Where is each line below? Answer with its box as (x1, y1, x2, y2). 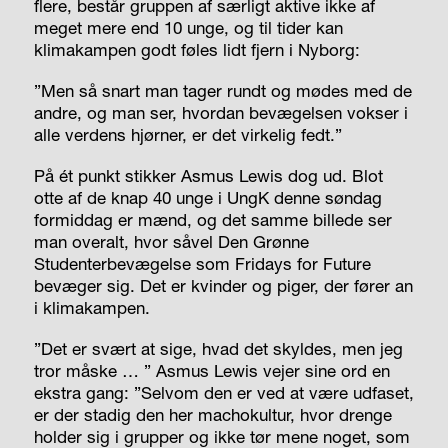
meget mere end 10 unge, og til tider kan (33, 17, 343, 39)
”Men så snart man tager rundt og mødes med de (33, 80, 412, 102)
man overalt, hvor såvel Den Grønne (33, 231, 309, 253)
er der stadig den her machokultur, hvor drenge (33, 404, 392, 426)
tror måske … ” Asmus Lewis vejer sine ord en (33, 360, 390, 382)
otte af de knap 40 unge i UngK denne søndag (33, 187, 382, 209)
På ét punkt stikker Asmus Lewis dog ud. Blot (33, 165, 383, 187)
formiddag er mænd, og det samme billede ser (33, 209, 392, 231)
